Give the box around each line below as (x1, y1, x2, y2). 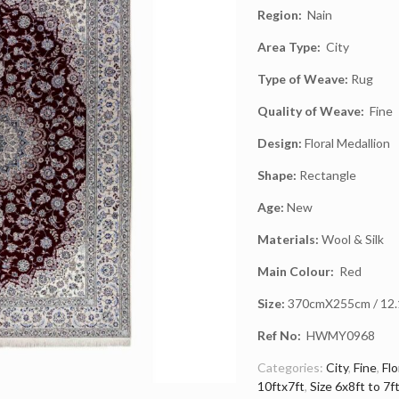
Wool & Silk (318, 232, 384, 247)
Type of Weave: (256, 71, 348, 86)
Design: (256, 135, 302, 151)
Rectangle (296, 167, 356, 183)
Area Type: (256, 39, 326, 54)
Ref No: (256, 328, 304, 343)
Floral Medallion (301, 135, 390, 151)
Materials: (256, 232, 319, 247)
